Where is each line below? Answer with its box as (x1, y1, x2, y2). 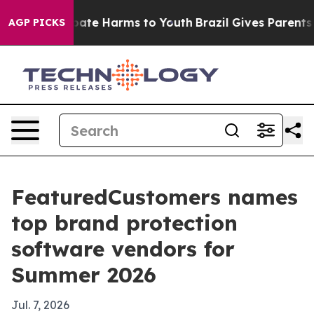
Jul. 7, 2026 (11, 298, 69, 312)
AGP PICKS (8, 16, 65, 29)
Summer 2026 (11, 261, 156, 288)
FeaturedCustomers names (11, 184, 298, 210)
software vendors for (11, 235, 235, 262)
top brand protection (11, 210, 238, 236)
